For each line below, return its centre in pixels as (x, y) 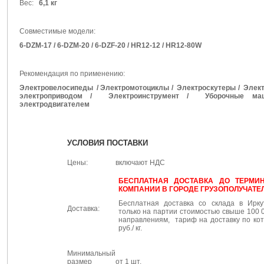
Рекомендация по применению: (72, 74)
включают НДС (140, 163)
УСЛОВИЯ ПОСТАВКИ (107, 143)
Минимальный (91, 253)
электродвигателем (54, 104)
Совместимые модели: (57, 31)
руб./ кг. (130, 228)
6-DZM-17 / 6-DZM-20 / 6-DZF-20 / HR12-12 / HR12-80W (110, 45)
